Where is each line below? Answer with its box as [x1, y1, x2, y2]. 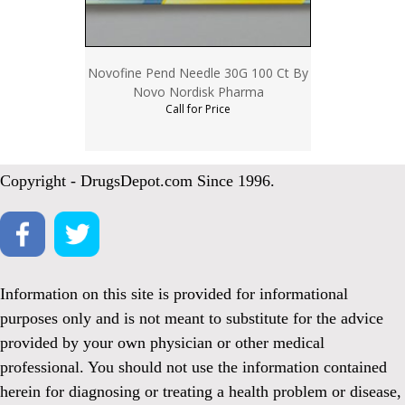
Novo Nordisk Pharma [132, 83, 264, 101]
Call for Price [165, 101, 231, 118]
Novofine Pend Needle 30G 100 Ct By [88, 64, 308, 82]
